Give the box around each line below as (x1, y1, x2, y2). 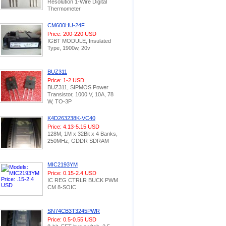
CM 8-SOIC (47, 184, 76, 190)
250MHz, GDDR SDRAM (47, 138, 109, 144)
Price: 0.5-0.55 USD (47, 216, 96, 222)
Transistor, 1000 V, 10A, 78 (47, 91, 114, 97)
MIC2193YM (47, 161, 78, 167)
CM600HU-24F (47, 22, 85, 28)
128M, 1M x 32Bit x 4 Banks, (47, 131, 118, 137)
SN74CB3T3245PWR (47, 208, 100, 214)
